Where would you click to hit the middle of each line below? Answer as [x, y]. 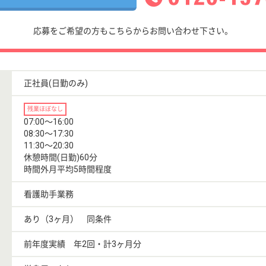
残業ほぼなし [45, 109]
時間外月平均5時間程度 [68, 170]
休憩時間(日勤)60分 [61, 158]
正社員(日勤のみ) [56, 83]
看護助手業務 [49, 194]
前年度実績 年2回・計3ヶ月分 [83, 244]
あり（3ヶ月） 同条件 [68, 219]
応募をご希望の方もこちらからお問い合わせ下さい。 [133, 31]
